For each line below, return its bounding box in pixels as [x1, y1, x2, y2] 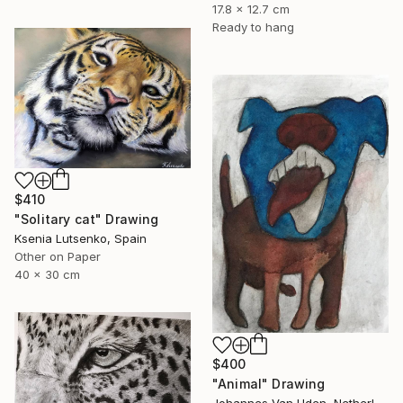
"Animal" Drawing [212, 375, 326, 391]
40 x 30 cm [14, 267, 80, 282]
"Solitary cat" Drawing [14, 211, 159, 228]
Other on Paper [14, 249, 101, 264]
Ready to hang [212, 19, 294, 34]
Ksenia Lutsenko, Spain [14, 231, 147, 246]
